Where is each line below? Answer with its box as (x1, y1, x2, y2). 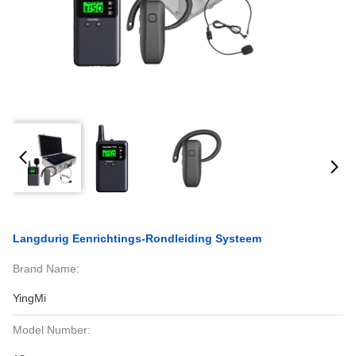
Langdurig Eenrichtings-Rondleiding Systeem (13, 232, 261, 245)
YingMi (13, 292, 46, 304)
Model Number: (13, 323, 91, 336)
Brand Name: (13, 262, 79, 275)
